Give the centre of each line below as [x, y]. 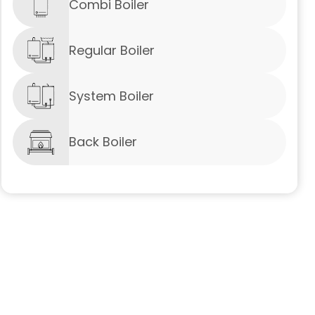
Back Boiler [103, 142]
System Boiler [112, 96]
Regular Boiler [112, 50]
